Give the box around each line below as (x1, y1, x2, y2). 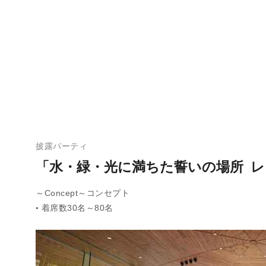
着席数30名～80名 (41, 203, 113, 213)
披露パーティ (36, 141, 87, 151)
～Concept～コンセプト (36, 188, 129, 198)
